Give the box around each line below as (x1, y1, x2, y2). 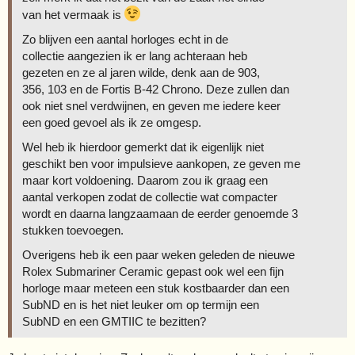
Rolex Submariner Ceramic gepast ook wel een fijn (22, 265, 284, 279)
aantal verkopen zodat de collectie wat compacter (22, 190, 277, 204)
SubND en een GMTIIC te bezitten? (22, 315, 206, 329)
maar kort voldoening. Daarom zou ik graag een (22, 174, 268, 188)
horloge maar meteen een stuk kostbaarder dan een (22, 281, 289, 296)
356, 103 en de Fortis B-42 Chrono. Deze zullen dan (22, 82, 289, 97)
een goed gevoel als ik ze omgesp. (22, 116, 201, 130)
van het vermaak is (22, 8, 124, 22)
